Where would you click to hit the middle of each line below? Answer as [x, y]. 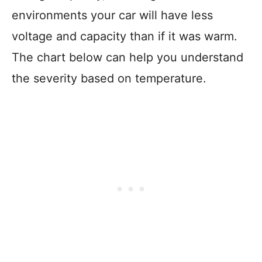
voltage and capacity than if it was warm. [125, 36]
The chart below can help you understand [127, 57]
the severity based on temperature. [109, 78]
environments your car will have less [112, 15]
